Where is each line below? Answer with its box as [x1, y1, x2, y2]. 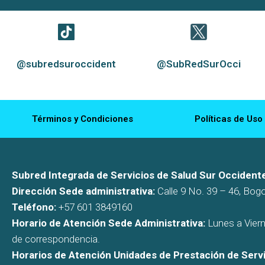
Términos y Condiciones [31, 113, 133, 124]
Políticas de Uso [195, 113, 263, 124]
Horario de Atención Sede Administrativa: [12, 216, 205, 229]
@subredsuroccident [17, 57, 117, 70]
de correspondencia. [12, 232, 100, 245]
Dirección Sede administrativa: [12, 185, 155, 197]
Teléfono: [12, 201, 59, 213]
